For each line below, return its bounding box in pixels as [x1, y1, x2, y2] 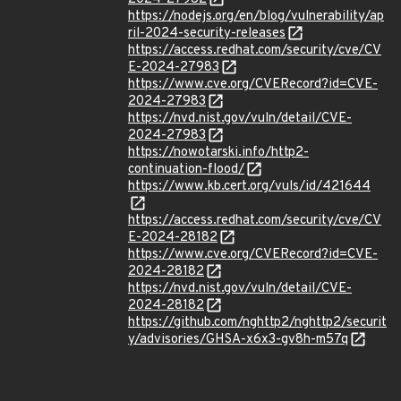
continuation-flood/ [128, 161, 244, 178]
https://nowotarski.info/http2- [128, 144, 309, 161]
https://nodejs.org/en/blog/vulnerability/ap [128, 8, 384, 25]
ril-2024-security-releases [128, 25, 286, 42]
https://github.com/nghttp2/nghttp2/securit [128, 314, 387, 331]
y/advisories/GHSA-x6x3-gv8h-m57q [128, 331, 348, 348]
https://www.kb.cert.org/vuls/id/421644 [128, 178, 371, 195]
